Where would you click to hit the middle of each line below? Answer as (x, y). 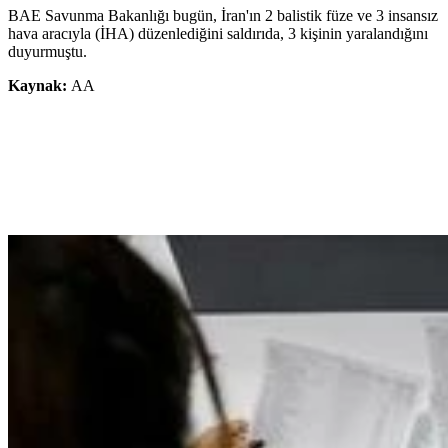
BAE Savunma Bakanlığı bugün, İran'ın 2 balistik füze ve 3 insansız (223, 16)
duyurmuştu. (47, 52)
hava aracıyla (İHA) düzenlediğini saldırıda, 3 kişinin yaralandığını (218, 34)
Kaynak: (39, 86)
